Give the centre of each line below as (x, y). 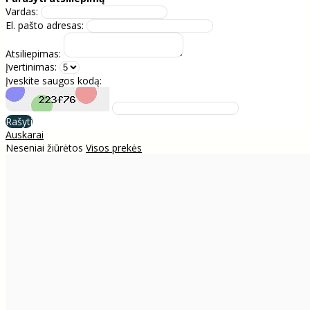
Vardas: (22, 11)
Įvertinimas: (31, 66)
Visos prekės (114, 147)
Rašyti (19, 121)
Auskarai (25, 134)
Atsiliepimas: (33, 53)
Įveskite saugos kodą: (54, 80)
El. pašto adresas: (45, 25)
